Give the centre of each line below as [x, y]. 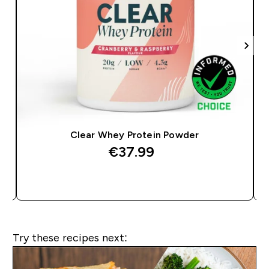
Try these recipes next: [70, 237]
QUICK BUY [142, 180]
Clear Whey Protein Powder [134, 134]
